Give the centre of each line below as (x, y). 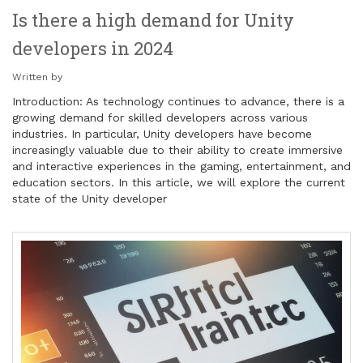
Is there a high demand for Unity (153, 19)
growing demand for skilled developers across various (160, 117)
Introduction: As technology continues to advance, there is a (178, 101)
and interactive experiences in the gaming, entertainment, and (181, 166)
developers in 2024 (93, 48)
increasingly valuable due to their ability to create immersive (177, 149)
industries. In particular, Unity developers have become (162, 133)
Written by (37, 77)
